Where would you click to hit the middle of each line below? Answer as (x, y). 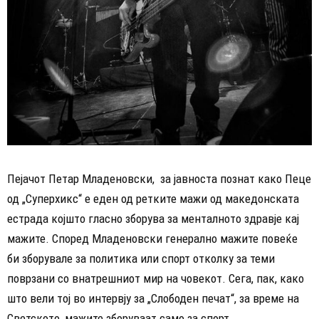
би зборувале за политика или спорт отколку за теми (141, 259)
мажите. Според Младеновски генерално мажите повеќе (152, 239)
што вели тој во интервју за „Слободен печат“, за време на (153, 299)
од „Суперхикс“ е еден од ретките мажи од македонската (153, 199)
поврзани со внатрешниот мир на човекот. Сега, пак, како (156, 279)
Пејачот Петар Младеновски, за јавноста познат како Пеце (159, 179)
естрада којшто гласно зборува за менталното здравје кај (153, 219)
